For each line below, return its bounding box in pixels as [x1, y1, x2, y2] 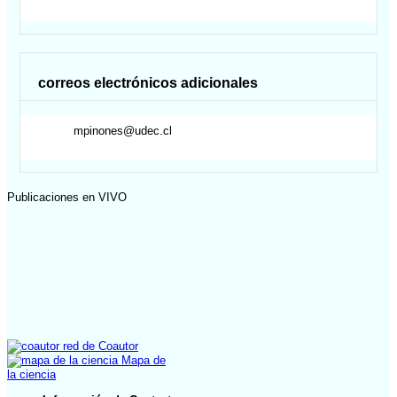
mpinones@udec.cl [74, 123, 173, 137]
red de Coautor [59, 339, 138, 354]
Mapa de [118, 354, 166, 368]
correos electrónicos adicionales [38, 75, 259, 91]
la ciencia [7, 368, 56, 382]
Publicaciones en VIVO [7, 191, 127, 205]
